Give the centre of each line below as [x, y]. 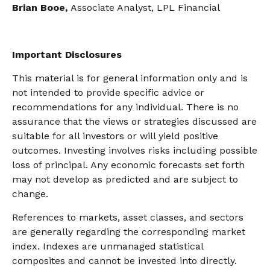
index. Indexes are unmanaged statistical [108, 246]
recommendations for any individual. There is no [125, 107]
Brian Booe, [41, 8]
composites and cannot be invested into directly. [124, 261]
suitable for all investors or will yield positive [115, 136]
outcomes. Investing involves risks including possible [135, 150]
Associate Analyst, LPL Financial [145, 8]
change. [30, 194]
